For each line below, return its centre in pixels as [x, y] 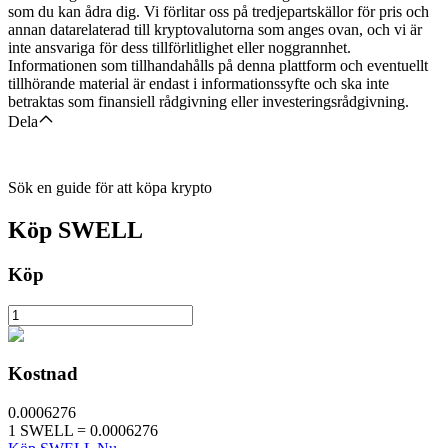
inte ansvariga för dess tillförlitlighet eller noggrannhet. [179, 48]
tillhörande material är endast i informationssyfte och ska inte [198, 84]
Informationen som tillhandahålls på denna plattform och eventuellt [218, 66]
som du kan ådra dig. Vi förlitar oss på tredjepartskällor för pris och [218, 12]
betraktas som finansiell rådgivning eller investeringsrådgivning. [208, 102]
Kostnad [43, 373]
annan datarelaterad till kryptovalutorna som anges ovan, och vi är [215, 30]
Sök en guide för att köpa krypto [110, 188]
